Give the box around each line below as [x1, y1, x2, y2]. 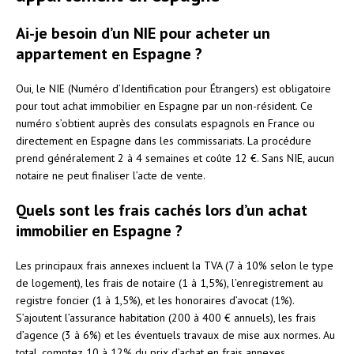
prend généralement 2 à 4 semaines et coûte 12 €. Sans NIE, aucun [16, 150, 334, 165]
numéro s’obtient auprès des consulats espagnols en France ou [16, 115, 314, 130]
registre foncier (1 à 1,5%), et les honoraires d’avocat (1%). [16, 292, 294, 307]
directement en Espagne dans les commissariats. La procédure [16, 133, 311, 148]
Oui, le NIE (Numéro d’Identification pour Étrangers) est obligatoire [16, 81, 331, 96]
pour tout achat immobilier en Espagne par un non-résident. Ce [16, 98, 313, 113]
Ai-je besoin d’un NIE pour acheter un [16, 22, 270, 43]
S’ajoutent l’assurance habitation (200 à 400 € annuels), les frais [16, 310, 316, 325]
